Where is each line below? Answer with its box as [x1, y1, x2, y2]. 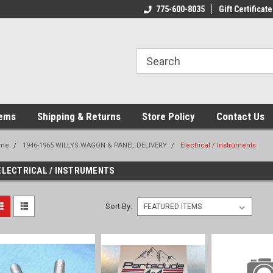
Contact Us [216, 110, 264, 122]
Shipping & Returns [37, 110, 121, 122]
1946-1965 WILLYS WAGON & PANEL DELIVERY [23, 141, 168, 149]
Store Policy [142, 110, 195, 122]
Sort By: [105, 202, 133, 211]
